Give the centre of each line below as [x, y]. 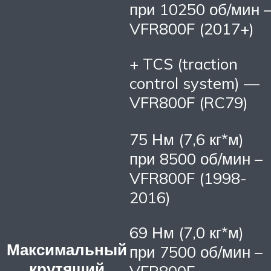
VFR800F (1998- [188, 178]
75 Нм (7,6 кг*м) [187, 139]
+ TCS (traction [184, 64]
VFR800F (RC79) [189, 103]
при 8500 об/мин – [196, 159]
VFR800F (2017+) [192, 29]
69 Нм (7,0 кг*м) [187, 232]
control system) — [194, 83]
